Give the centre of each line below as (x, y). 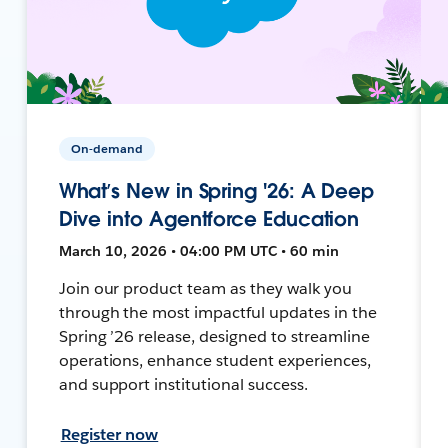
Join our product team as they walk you (205, 288)
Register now (109, 434)
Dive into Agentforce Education (209, 218)
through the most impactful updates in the (217, 312)
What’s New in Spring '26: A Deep (216, 190)
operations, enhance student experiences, (214, 360)
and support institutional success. (183, 384)
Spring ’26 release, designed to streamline (214, 336)
